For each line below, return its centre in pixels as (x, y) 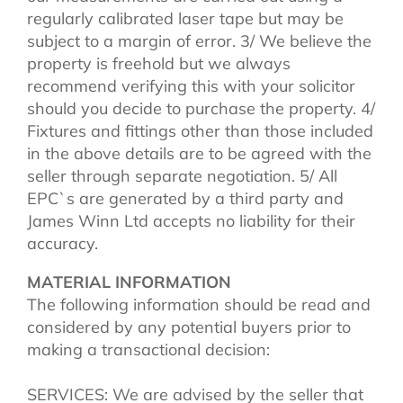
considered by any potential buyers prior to (189, 327)
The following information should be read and (199, 304)
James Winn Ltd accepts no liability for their (191, 220)
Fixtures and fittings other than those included (200, 130)
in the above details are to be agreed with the (199, 153)
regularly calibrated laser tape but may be (185, 18)
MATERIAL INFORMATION (129, 282)
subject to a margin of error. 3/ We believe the (199, 40)
